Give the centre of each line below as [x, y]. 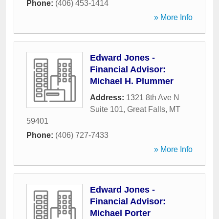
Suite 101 [107, 109]
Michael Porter [120, 213]
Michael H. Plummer [132, 81]
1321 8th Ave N [153, 98]
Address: [108, 98]
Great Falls [146, 109]
